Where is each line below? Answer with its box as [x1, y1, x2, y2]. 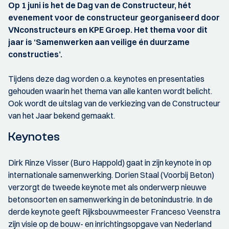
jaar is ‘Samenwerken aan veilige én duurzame [8, 37, 190, 48]
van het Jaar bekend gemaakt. [8, 110, 115, 121]
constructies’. [8, 49, 62, 60]
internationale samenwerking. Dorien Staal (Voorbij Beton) [8, 170, 214, 180]
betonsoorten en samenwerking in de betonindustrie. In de [8, 194, 213, 205]
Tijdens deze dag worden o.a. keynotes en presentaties [8, 74, 204, 84]
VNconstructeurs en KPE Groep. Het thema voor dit [8, 25, 208, 35]
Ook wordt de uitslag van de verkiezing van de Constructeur [8, 98, 220, 109]
